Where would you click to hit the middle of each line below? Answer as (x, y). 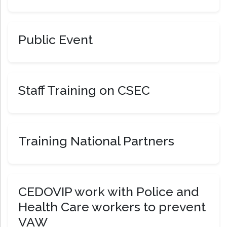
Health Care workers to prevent (112, 207)
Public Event (55, 40)
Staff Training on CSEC (84, 90)
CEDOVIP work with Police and (108, 192)
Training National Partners (96, 141)
